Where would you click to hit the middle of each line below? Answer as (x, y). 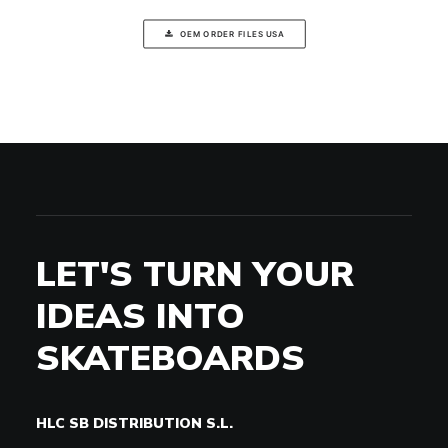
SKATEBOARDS (170, 357)
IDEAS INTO (140, 315)
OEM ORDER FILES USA (231, 34)
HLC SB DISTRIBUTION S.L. (134, 423)
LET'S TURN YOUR (195, 273)
